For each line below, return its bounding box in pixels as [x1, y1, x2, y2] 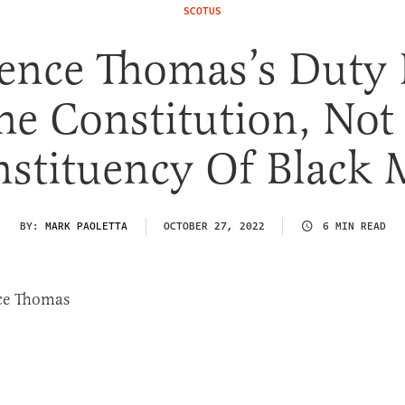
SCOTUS [184, 4, 221, 19]
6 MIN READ [322, 218, 386, 234]
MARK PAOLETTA [44, 218, 127, 234]
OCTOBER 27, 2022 [163, 218, 265, 234]
